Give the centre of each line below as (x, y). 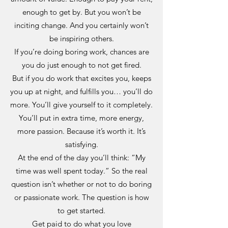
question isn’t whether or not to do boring (81, 184)
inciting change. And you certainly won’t (81, 25)
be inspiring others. (81, 38)
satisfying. (81, 144)
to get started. (81, 210)
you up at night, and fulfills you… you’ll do (81, 91)
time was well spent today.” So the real (81, 171)
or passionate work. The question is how (81, 197)
